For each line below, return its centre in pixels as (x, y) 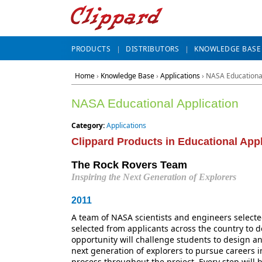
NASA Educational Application (155, 103)
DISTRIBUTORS (152, 49)
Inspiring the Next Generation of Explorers (154, 177)
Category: (89, 125)
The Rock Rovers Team (129, 165)
